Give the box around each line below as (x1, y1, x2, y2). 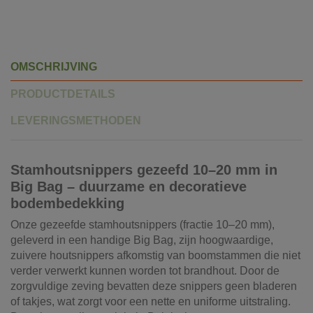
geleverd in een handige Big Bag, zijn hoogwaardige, (10, 234, 273, 247)
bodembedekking (10, 196, 124, 212)
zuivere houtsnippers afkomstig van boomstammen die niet (10, 249, 300, 262)
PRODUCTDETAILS (10, 88, 115, 101)
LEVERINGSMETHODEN (10, 115, 141, 127)
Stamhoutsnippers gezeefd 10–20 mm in (10, 162, 277, 178)
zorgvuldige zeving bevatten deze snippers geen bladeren (10, 280, 297, 293)
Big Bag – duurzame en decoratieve (10, 179, 247, 195)
